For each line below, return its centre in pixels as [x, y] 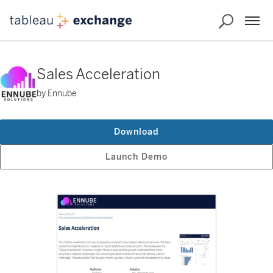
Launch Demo [136, 157]
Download [136, 132]
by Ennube [57, 94]
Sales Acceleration [98, 74]
